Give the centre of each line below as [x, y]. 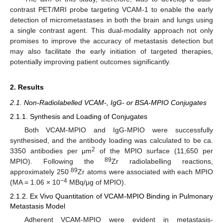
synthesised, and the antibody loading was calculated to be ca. [111, 141]
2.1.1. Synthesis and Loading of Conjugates [79, 116]
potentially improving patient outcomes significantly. [90, 61]
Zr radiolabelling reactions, [163, 162]
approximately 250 [41, 172]
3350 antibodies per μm [51, 151]
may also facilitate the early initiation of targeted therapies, [111, 51]
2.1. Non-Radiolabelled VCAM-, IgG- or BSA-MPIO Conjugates [108, 102]
